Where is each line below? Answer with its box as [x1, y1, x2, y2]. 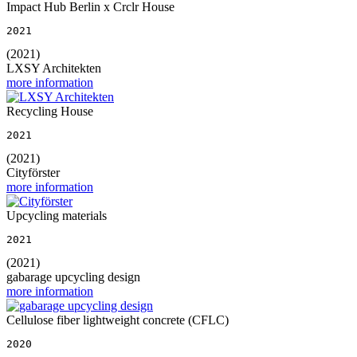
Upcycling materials [6, 208, 107, 222]
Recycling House [6, 104, 93, 118]
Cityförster [6, 165, 60, 179]
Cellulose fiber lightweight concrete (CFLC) [6, 312, 229, 327]
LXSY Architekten [6, 61, 101, 75]
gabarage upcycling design [6, 269, 140, 284]
